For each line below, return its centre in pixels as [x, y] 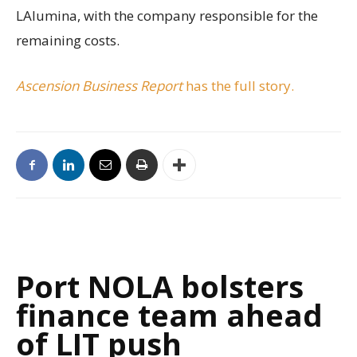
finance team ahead [169, 315]
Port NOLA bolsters [160, 286]
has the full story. [240, 86]
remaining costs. [68, 41]
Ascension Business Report [101, 86]
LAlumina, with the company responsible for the [167, 16]
